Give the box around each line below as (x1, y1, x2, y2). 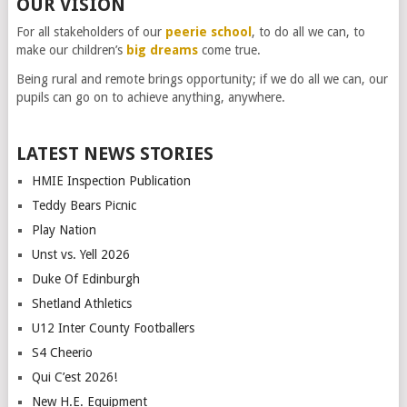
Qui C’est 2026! (31, 369, 117, 384)
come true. (197, 42, 261, 57)
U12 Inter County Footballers (31, 320, 194, 335)
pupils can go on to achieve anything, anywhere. (15, 89, 285, 104)
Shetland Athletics (31, 295, 132, 311)
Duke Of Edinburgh (31, 271, 140, 286)
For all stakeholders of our (15, 24, 165, 39)
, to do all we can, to (251, 24, 365, 39)
